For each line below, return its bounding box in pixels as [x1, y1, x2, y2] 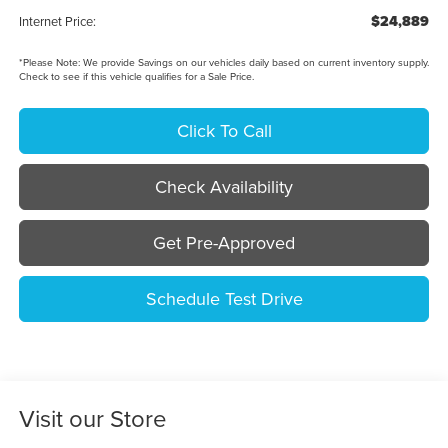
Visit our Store [18, 400, 167, 435]
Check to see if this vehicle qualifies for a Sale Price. [18, 68, 254, 83]
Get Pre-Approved [153, 229, 295, 255]
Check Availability [155, 173, 293, 199]
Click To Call [176, 117, 272, 143]
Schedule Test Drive [145, 285, 303, 311]
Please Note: [22, 54, 80, 69]
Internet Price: [18, 11, 96, 30]
